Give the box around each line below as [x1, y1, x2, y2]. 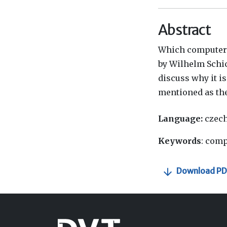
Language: [158, 113, 203, 124]
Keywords [158, 136, 201, 146]
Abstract [158, 21, 211, 40]
